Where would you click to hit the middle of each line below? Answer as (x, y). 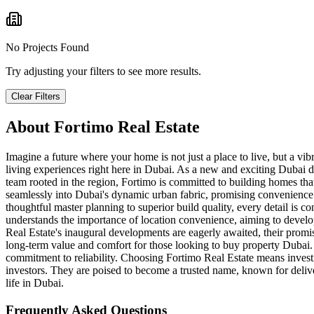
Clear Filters (36, 97)
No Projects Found (47, 48)
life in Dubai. (35, 283)
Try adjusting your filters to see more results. (103, 71)
